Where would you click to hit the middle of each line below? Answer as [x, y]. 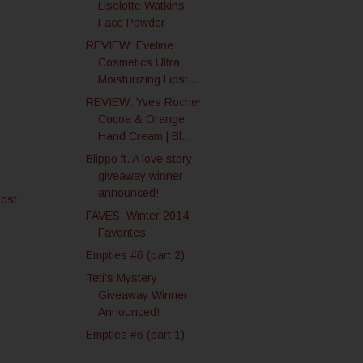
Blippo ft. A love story [139, 159]
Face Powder [131, 23]
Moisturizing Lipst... [147, 79]
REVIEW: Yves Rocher [143, 102]
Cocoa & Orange [141, 119]
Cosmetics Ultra [139, 62]
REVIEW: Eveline [129, 45]
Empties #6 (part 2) [135, 255]
